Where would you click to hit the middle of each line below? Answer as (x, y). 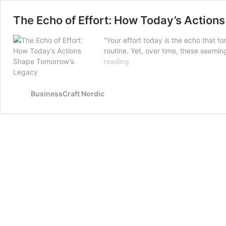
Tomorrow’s (148, 146)
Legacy (141, 156)
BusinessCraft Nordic (68, 94)
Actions (141, 124)
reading (117, 61)
